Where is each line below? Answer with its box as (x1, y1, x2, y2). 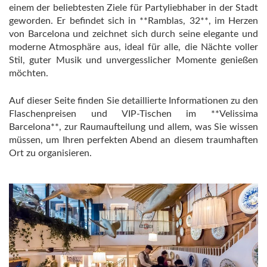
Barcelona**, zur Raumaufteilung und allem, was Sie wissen (9, 122, 258, 132)
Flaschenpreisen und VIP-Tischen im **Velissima (9, 109, 258, 119)
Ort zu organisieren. (9, 148, 92, 158)
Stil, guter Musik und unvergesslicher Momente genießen (9, 55, 258, 65)
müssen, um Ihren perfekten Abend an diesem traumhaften (9, 135, 258, 145)
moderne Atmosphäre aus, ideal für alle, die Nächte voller (9, 42, 258, 52)
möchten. (9, 69, 48, 78)
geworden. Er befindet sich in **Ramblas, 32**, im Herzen (9, 16, 258, 26)
